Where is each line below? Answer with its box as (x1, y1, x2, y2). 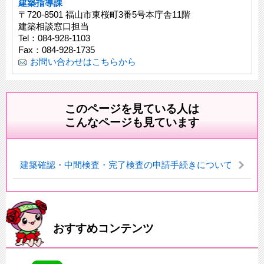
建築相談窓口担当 (18, 21, 89, 32)
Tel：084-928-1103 (18, 33, 90, 44)
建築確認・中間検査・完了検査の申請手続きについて (20, 160, 232, 170)
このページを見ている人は (65, 103, 199, 115)
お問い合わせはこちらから (30, 57, 136, 67)
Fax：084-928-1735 (18, 45, 95, 55)
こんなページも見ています (65, 116, 199, 129)
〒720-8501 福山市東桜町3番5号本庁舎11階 (18, 9, 190, 20)
